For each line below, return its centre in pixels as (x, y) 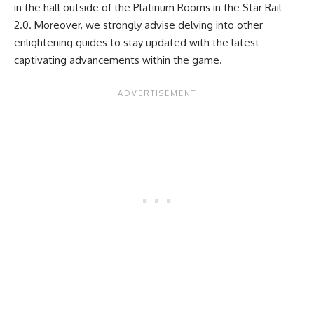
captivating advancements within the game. (118, 60)
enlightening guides (61, 43)
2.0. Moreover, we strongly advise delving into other (138, 25)
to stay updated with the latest (183, 43)
